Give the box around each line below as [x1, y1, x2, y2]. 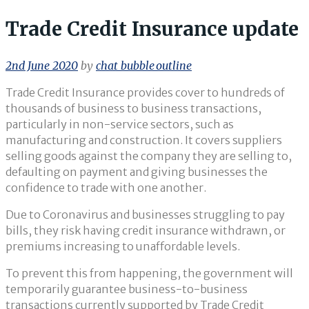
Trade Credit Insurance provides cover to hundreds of [6, 86, 285, 100]
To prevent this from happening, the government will [6, 266, 293, 281]
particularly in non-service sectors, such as [6, 117, 234, 132]
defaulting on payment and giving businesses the [6, 165, 268, 179]
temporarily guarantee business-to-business [6, 282, 248, 297]
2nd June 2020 [6, 59, 78, 73]
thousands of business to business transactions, [6, 101, 261, 116]
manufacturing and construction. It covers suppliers [6, 133, 282, 148]
